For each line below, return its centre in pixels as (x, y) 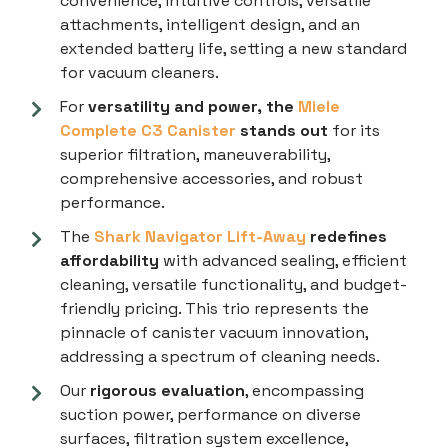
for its (354, 131)
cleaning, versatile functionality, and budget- (233, 285)
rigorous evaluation (165, 391)
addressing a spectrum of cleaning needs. (220, 357)
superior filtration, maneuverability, (195, 155)
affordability (109, 261)
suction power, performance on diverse (210, 415)
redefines (346, 237)
